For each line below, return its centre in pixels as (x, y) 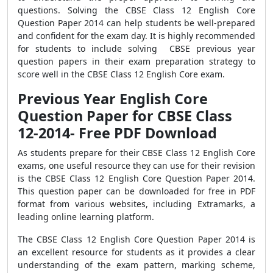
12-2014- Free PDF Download (117, 133)
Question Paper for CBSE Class (125, 116)
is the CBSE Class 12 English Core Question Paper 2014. (136, 178)
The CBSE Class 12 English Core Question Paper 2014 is (136, 239)
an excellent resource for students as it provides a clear (136, 252)
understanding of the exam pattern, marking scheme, (136, 265)
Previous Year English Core (113, 99)
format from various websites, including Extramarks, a (136, 204)
